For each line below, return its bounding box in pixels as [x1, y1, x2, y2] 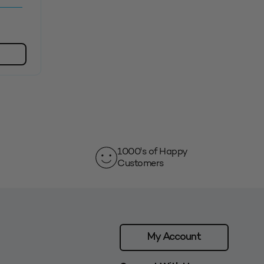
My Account [147, 232, 201, 243]
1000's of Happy [117, 146, 187, 157]
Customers [117, 157, 164, 169]
